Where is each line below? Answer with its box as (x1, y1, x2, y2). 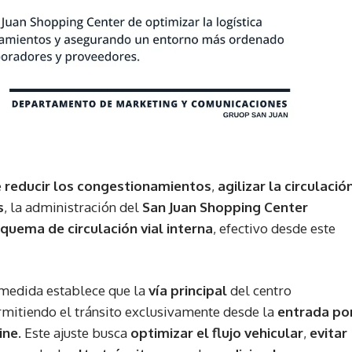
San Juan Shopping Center (142, 199, 308, 216)
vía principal (148, 282, 227, 299)
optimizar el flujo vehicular (130, 324, 303, 342)
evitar (310, 324, 347, 342)
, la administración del (4, 199, 142, 216)
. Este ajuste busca (18, 324, 130, 342)
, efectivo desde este (213, 220, 335, 237)
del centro (227, 282, 291, 299)
